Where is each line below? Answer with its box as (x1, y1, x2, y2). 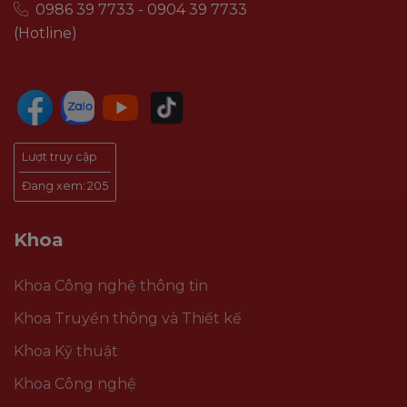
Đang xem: (21, 179, 85, 194)
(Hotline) (14, 24, 77, 42)
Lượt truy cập (21, 150, 97, 164)
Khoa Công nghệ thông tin (14, 276, 208, 294)
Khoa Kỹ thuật (14, 342, 118, 360)
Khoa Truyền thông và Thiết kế (14, 309, 242, 327)
